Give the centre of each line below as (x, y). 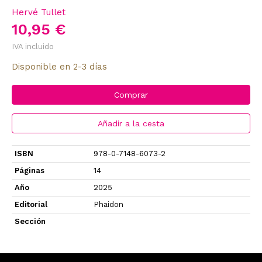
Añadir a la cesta (131, 123)
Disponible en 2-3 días (59, 66)
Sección (30, 221)
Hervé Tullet (39, 12)
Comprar (131, 94)
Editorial (31, 204)
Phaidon (108, 204)
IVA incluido (33, 46)
